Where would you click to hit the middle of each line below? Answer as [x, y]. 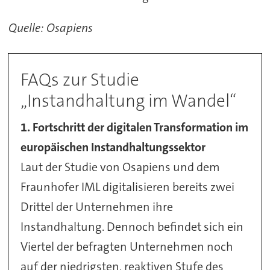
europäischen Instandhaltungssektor [113, 147]
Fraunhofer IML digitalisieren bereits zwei [128, 187]
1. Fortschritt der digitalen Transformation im [135, 127]
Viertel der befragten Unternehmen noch [127, 246]
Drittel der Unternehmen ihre [97, 206]
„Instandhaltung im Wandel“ [129, 101]
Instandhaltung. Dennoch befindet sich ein [132, 226]
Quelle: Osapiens [50, 27]
